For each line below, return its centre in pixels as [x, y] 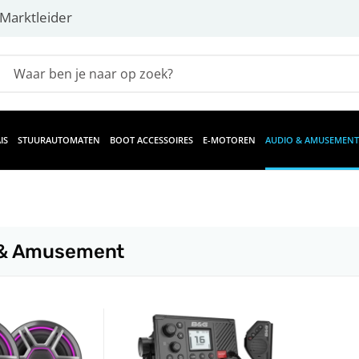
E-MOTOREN [229, 140]
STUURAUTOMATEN [59, 140]
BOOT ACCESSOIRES [151, 140]
